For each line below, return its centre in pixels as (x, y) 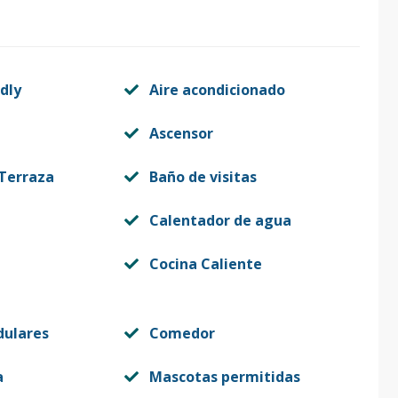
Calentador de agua (220, 220)
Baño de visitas (203, 177)
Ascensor (181, 133)
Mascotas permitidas (224, 377)
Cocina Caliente (205, 264)
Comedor (182, 333)
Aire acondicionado (217, 90)
